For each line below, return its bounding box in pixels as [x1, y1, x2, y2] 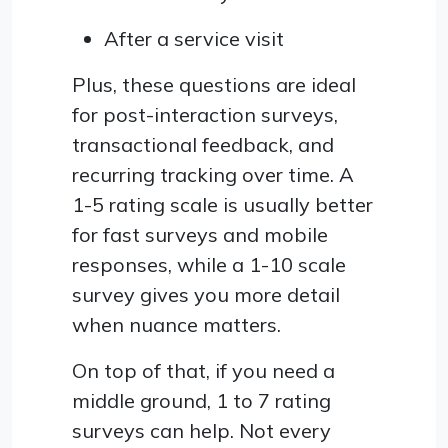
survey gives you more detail [72, 281, 340, 307]
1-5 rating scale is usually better [72, 191, 373, 217]
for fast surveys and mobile [72, 221, 328, 247]
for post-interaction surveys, [72, 101, 338, 127]
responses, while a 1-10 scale [72, 251, 346, 277]
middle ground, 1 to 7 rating [72, 387, 331, 413]
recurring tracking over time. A [72, 161, 354, 187]
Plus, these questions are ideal [72, 71, 356, 97]
